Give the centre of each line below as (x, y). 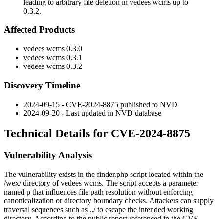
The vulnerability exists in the (50, 175)
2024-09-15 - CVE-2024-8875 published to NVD (100, 104)
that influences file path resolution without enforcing (111, 192)
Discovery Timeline (42, 85)
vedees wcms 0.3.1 (53, 58)
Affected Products (39, 30)
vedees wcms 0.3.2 (53, 66)
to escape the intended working (144, 210)
